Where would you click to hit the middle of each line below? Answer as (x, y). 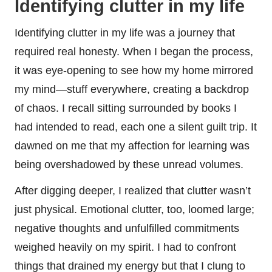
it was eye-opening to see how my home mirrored (134, 71)
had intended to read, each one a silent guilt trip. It (136, 127)
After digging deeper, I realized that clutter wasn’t (133, 191)
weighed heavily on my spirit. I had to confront (125, 247)
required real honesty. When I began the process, (134, 52)
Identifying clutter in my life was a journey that (125, 33)
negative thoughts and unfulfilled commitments (127, 229)
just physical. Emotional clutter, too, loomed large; (134, 210)
